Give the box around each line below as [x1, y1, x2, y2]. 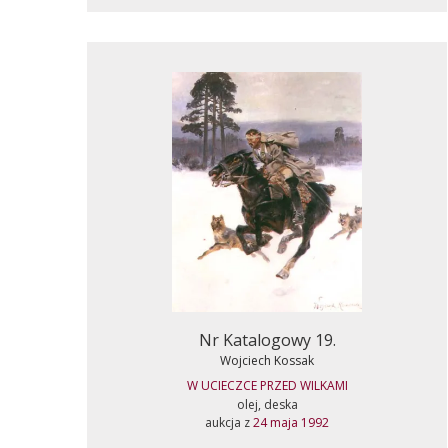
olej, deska [236, 396, 298, 413]
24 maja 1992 [253, 414, 329, 431]
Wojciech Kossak [220, 352, 314, 369]
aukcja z [205, 414, 253, 431]
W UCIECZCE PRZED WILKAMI [186, 377, 348, 394]
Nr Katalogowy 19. [198, 329, 336, 351]
